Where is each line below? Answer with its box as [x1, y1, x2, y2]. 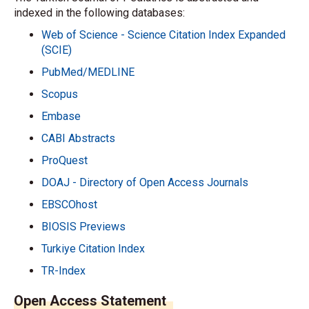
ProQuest [41, 154, 88, 167]
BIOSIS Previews [41, 220, 126, 233]
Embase [41, 110, 81, 123]
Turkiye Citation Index [41, 242, 145, 255]
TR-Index [41, 264, 86, 277]
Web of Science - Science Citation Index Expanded [41, 28, 286, 41]
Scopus [41, 88, 78, 101]
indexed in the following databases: [14, 6, 185, 19]
